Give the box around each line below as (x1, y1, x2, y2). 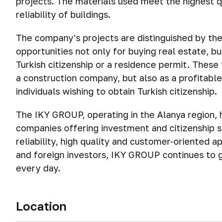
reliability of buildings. (16, 9, 111, 20)
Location (16, 199, 66, 213)
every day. (16, 163, 60, 173)
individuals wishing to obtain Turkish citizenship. (16, 86, 217, 97)
